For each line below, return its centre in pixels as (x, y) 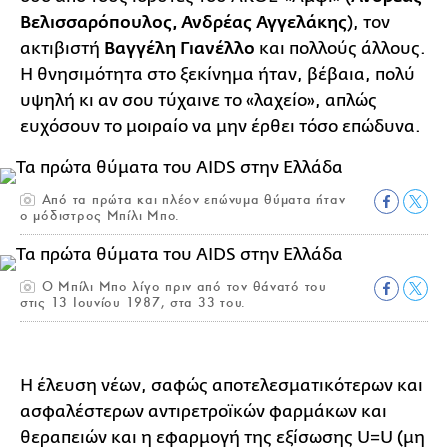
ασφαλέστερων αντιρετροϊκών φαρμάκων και (203, 411)
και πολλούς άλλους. (340, 48)
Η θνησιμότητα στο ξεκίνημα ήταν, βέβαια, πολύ (217, 74)
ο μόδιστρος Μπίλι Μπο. (100, 215)
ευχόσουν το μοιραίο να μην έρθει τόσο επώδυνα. (220, 126)
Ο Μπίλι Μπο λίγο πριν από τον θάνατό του (182, 286)
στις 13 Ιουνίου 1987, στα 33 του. (133, 302)
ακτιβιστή (62, 48)
